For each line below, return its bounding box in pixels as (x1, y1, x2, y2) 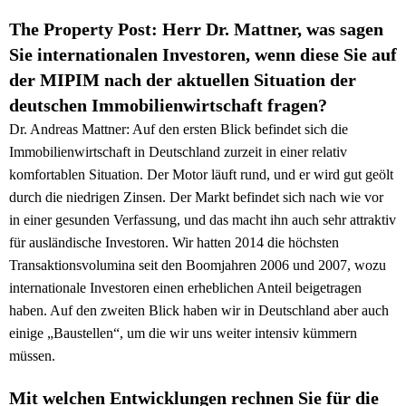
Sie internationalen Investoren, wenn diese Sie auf (9, 44, 397, 65)
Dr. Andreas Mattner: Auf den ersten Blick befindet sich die (9, 121, 348, 138)
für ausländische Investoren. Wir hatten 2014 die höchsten (9, 235, 339, 251)
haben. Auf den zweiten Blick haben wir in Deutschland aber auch (9, 303, 389, 319)
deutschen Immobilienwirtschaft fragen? (9, 95, 327, 116)
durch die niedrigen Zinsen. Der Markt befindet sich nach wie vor (9, 189, 383, 206)
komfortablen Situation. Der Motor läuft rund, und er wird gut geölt (9, 167, 393, 183)
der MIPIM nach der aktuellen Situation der (9, 70, 356, 91)
